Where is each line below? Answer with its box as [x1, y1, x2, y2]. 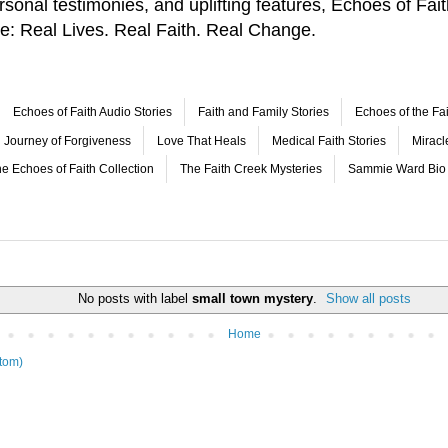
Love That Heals [157, 133, 246, 148]
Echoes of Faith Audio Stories [13, 105, 172, 120]
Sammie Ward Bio [348, 161, 446, 176]
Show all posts [326, 290, 412, 306]
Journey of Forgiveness [4, 133, 131, 148]
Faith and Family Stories [198, 105, 329, 120]
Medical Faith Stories [272, 133, 386, 148]
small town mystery [191, 290, 313, 306]
